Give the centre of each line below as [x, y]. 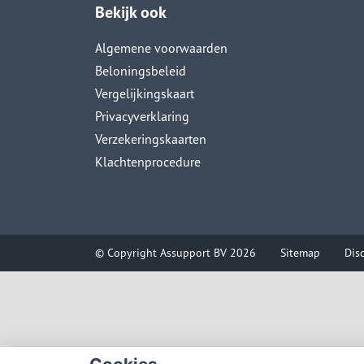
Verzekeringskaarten [151, 139]
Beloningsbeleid [141, 70]
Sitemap [300, 253]
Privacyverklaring [142, 116]
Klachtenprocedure [148, 161]
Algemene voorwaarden [161, 48]
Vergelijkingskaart [145, 93]
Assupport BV [193, 253]
